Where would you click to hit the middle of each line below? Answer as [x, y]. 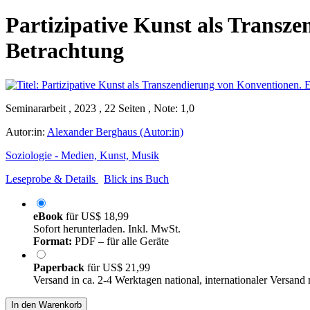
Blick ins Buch [136, 179]
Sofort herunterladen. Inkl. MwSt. [107, 228]
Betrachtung [65, 51]
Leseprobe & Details [51, 179]
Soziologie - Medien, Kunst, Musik [82, 155]
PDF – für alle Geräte [120, 241]
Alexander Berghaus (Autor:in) [115, 131]
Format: [53, 241]
